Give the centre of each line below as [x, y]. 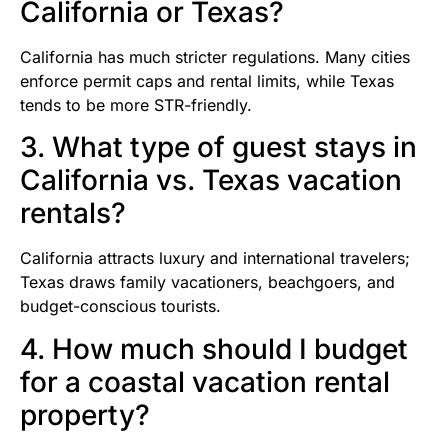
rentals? [73, 213]
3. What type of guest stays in [218, 147]
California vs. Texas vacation [211, 180]
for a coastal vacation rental [205, 381]
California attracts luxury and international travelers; [215, 258]
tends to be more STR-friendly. [136, 104]
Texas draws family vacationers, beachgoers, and [207, 282]
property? [85, 414]
